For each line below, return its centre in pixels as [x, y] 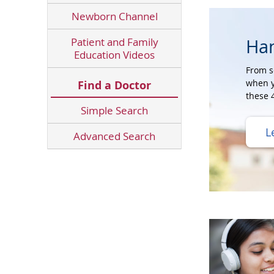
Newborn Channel [114, 16]
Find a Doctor [114, 85]
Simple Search [114, 110]
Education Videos [114, 55]
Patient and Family [114, 42]
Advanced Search [114, 136]
